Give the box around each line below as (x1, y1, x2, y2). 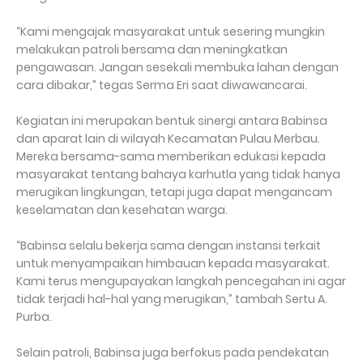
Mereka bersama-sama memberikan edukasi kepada (16, 148, 326, 164)
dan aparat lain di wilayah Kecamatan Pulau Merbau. (16, 130, 320, 147)
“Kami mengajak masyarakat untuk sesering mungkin (16, 23, 325, 40)
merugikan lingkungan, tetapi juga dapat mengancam (16, 184, 332, 200)
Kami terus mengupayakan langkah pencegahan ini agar (16, 273, 346, 289)
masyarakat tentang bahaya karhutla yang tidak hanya (16, 166, 340, 182)
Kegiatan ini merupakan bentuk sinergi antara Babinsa (16, 113, 327, 129)
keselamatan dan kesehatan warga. (16, 202, 230, 218)
